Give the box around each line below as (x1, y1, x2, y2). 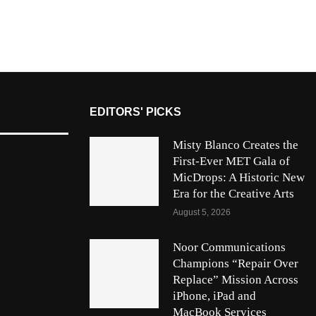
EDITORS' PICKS (90, 106, 181, 119)
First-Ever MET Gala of (172, 154, 290, 169)
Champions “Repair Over (172, 257, 298, 271)
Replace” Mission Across (172, 273, 298, 287)
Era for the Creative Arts (172, 187, 294, 201)
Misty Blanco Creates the (172, 138, 298, 152)
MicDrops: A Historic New (172, 171, 305, 185)
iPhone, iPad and (172, 289, 256, 303)
